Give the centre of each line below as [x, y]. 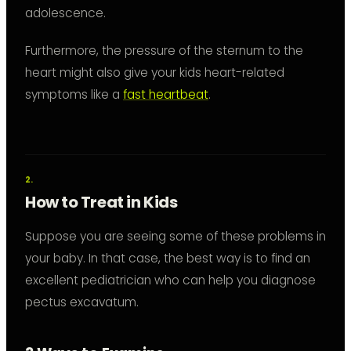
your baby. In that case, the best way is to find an [168, 259]
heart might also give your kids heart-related [155, 73]
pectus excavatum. [82, 302]
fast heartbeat [166, 95]
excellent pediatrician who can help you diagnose [170, 280]
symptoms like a [74, 95]
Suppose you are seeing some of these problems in [175, 237]
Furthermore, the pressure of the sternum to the [164, 51]
